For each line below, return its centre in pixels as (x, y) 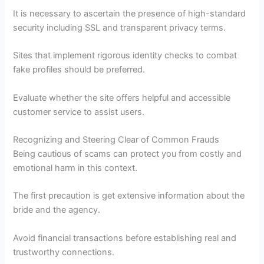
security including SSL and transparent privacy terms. (120, 27)
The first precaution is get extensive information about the (129, 196)
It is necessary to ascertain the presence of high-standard (130, 13)
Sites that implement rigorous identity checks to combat (125, 56)
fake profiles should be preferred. (79, 70)
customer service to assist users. (79, 112)
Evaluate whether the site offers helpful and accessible (122, 98)
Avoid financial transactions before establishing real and (125, 238)
